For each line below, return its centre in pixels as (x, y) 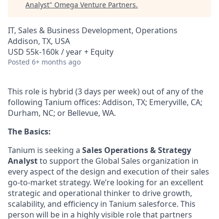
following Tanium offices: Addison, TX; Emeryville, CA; (105, 102)
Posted (19, 62)
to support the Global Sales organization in (118, 161)
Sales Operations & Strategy (137, 150)
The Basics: (29, 131)
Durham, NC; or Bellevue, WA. (62, 113)
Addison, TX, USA (39, 41)
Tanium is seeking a (45, 150)
